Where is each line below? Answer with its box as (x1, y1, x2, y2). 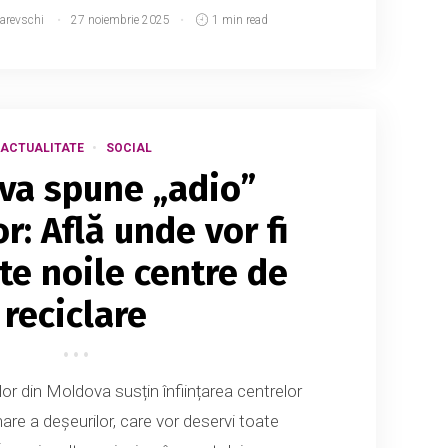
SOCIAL (106, 141, 152, 156)
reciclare (5, 293, 147, 338)
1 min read (212, 12, 269, 27)
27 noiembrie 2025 (70, 12, 170, 27)
